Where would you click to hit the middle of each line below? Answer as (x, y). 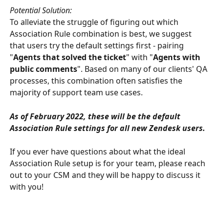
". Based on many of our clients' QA (143, 69)
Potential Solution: (41, 10)
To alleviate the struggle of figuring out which (95, 22)
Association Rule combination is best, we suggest (102, 34)
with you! (27, 187)
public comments (44, 69)
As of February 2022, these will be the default (96, 116)
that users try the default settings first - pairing (98, 46)
